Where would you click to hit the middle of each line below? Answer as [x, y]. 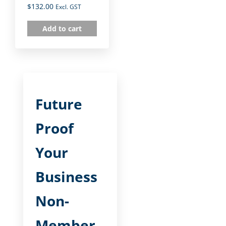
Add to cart [62, 29]
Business [66, 177]
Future [59, 104]
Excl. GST [68, 7]
